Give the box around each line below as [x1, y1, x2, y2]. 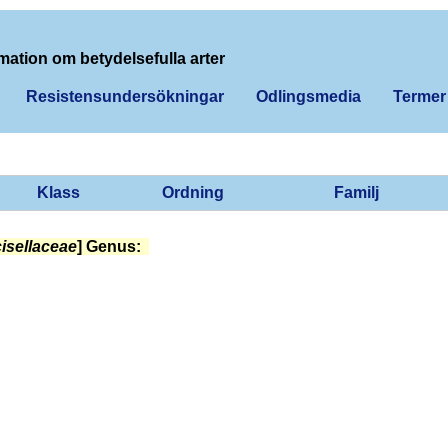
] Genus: [77, 237, 141, 255]
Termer [393, 88, 446, 105]
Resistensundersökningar [26, 88, 224, 105]
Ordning [162, 183, 224, 201]
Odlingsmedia [256, 88, 361, 105]
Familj [334, 183, 379, 201]
